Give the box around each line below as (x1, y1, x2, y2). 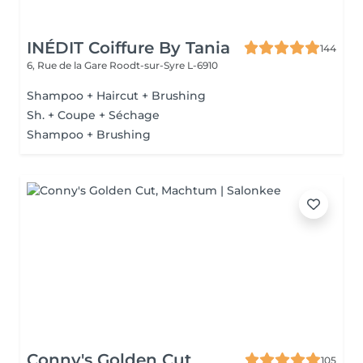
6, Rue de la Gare (27, 59, 109, 71)
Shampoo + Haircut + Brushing (27, 88, 206, 103)
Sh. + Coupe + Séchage (27, 108, 160, 122)
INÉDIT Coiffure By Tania (27, 38, 230, 58)
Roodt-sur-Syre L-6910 (109, 59, 218, 71)
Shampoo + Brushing (27, 127, 151, 142)
